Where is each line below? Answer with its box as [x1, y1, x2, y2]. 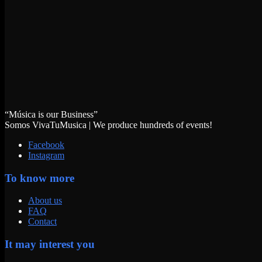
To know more [5, 171, 74, 184]
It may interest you [5, 238, 95, 251]
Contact [28, 216, 57, 227]
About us [28, 195, 62, 206]
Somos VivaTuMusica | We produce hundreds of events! [5, 120, 212, 130]
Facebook [28, 140, 64, 150]
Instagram [28, 150, 64, 160]
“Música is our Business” [5, 109, 98, 119]
